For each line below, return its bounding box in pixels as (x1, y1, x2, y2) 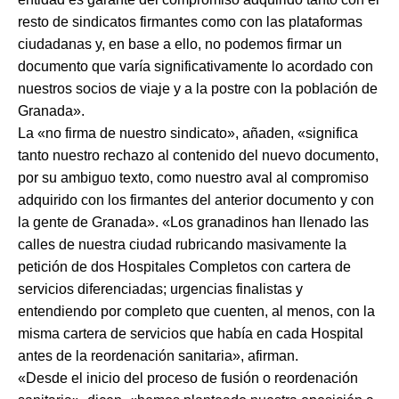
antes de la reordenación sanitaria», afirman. (18, 347, 298, 363)
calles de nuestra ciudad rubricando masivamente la (18, 236, 346, 252)
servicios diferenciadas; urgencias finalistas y (18, 281, 303, 297)
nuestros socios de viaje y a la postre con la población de (18, 80, 378, 96)
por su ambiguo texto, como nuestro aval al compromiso (18, 169, 369, 185)
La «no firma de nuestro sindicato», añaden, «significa (18, 125, 358, 141)
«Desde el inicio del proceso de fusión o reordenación (18, 370, 358, 386)
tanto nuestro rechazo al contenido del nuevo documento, (18, 147, 379, 163)
